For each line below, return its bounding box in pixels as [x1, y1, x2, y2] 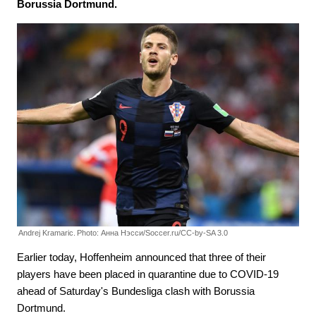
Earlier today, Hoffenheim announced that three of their [17, 251, 266, 264]
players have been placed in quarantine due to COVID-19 [17, 268, 279, 281]
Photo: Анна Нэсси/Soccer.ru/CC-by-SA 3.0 [77, 229, 228, 238]
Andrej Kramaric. [18, 229, 75, 238]
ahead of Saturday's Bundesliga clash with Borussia [17, 285, 255, 298]
